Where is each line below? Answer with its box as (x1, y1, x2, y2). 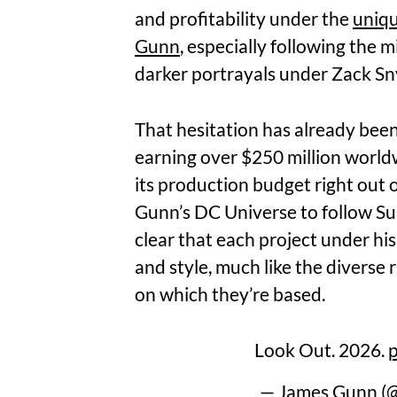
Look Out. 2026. (253, 338, 388, 361)
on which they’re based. (135, 282, 325, 305)
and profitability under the (135, 6, 353, 29)
